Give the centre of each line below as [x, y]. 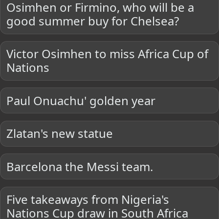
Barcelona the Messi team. [80, 166]
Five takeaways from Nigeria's [88, 199]
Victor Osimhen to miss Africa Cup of [108, 54]
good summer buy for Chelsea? [93, 21]
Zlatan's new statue [60, 133]
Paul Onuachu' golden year [81, 100]
